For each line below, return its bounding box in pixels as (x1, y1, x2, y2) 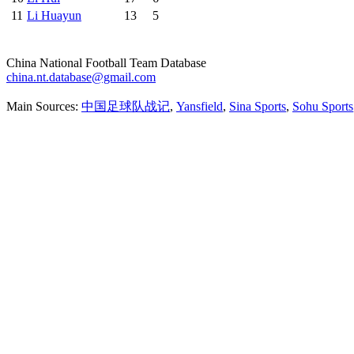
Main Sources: (6, 100, 81, 113)
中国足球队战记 (81, 100, 170, 113)
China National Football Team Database (6, 56, 206, 70)
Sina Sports (229, 100, 286, 113)
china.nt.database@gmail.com (6, 70, 156, 84)
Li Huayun (27, 9, 81, 22)
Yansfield (176, 100, 223, 113)
